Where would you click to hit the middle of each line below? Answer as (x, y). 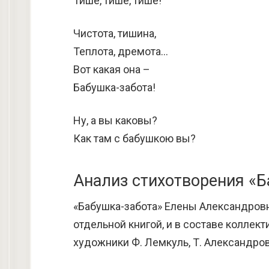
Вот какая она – (112, 69)
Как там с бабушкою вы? (134, 138)
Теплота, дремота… (121, 51)
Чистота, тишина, (115, 33)
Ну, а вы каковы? (115, 120)
